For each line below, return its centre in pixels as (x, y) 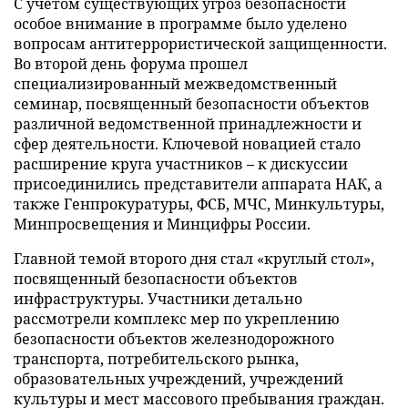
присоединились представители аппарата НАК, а (198, 184)
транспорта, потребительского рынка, (156, 358)
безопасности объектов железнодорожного (174, 338)
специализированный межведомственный (175, 83)
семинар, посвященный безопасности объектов (192, 103)
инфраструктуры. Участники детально (158, 298)
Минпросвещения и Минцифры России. (162, 224)
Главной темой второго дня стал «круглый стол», (194, 258)
